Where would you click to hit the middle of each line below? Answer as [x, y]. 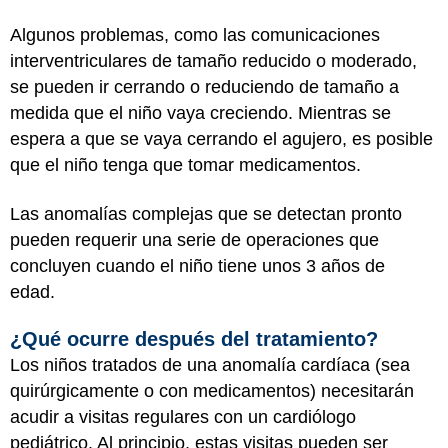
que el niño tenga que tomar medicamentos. [188, 165]
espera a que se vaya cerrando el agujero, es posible [221, 139]
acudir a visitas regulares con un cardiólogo [183, 417]
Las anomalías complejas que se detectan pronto [206, 213]
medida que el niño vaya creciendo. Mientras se [200, 113]
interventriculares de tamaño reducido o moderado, [213, 61]
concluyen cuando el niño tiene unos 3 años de [197, 265]
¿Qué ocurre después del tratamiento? [194, 339]
